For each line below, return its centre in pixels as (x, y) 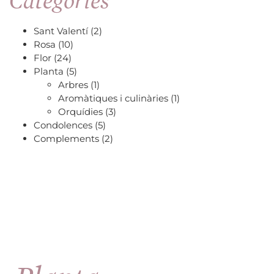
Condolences (63, 125)
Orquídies (80, 112)
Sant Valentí (61, 31)
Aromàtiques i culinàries (113, 98)
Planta (49, 72)
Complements (66, 139)
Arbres (73, 85)
